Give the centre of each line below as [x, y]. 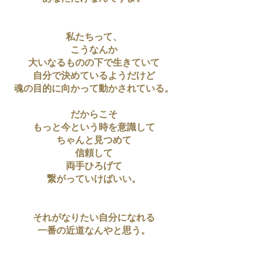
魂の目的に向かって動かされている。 [94, 89]
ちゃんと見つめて [94, 141]
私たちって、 [94, 38]
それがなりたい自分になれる [94, 218]
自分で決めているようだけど [94, 76]
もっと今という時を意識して [94, 128]
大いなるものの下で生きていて [94, 63]
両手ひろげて [94, 167]
